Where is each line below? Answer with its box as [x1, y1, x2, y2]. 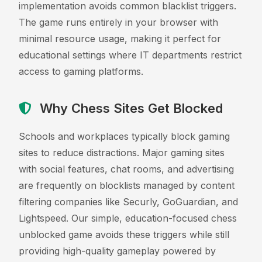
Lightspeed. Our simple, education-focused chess [19, 212, 237, 224]
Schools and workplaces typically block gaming [19, 130, 230, 142]
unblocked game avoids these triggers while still [19, 228, 229, 240]
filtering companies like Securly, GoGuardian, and [19, 195, 238, 208]
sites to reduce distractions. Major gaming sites [19, 146, 225, 158]
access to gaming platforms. [19, 65, 143, 77]
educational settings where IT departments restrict [19, 49, 242, 61]
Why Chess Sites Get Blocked [36, 100, 223, 116]
